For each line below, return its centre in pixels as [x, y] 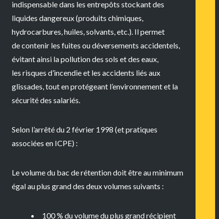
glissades [27, 86]
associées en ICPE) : [45, 143]
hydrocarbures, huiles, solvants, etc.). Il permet [88, 31]
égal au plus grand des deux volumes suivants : [88, 186]
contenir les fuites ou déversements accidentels [100, 45]
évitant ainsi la [36, 59]
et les [92, 72]
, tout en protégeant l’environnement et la [110, 86]
